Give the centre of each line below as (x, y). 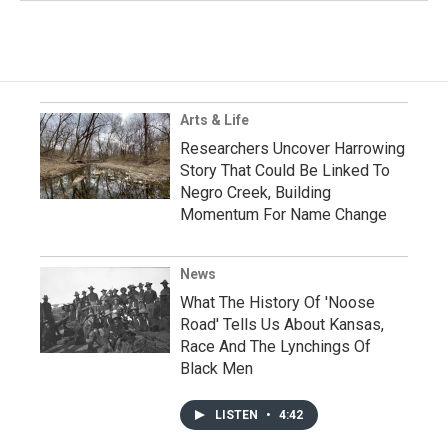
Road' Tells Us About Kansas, (282, 324)
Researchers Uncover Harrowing (292, 148)
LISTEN (238, 415)
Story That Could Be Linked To (285, 170)
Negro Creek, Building (255, 192)
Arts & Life (214, 120)
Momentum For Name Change (283, 214)
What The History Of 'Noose (277, 302)
